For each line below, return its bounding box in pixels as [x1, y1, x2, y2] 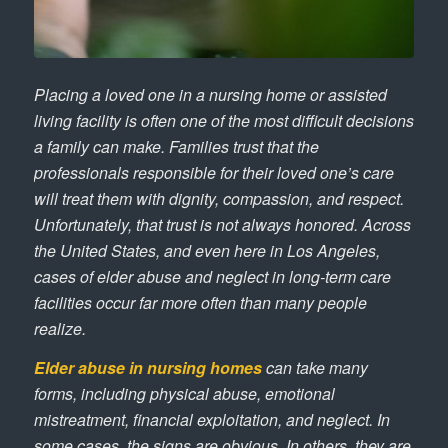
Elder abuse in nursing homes [33, 356, 262, 380]
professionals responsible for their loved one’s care [33, 160, 394, 184]
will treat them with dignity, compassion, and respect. [33, 186, 404, 210]
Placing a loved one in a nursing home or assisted [33, 82, 387, 106]
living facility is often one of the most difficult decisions [33, 108, 414, 132]
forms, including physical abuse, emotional [33, 382, 335, 406]
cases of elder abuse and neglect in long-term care [33, 264, 391, 288]
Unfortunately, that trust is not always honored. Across [33, 212, 411, 236]
